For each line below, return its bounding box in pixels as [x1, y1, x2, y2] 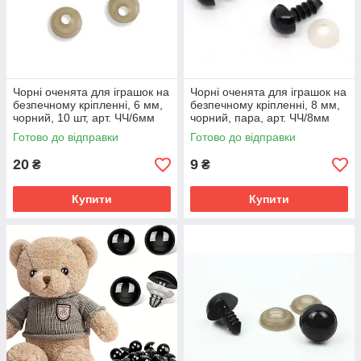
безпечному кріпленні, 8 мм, [190, 98, 340, 111]
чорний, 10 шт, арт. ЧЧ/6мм [13, 111, 155, 124]
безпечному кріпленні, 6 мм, [13, 98, 163, 111]
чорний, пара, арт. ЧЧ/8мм [190, 111, 330, 124]
